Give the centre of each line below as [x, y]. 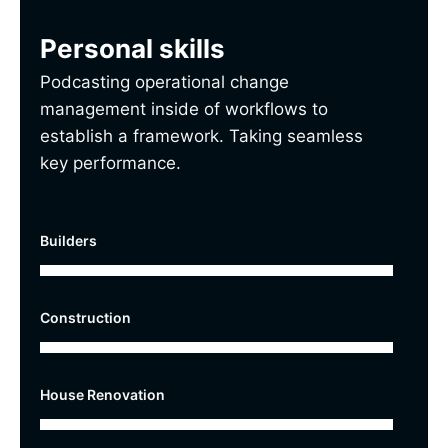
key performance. [110, 162]
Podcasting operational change [164, 81]
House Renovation [102, 394]
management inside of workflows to [184, 108]
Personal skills [132, 48]
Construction [85, 317]
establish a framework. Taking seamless [201, 135]
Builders [68, 240]
